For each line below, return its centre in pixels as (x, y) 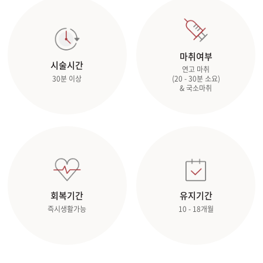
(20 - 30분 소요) (196, 78)
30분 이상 (67, 79)
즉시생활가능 (67, 209)
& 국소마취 (196, 88)
